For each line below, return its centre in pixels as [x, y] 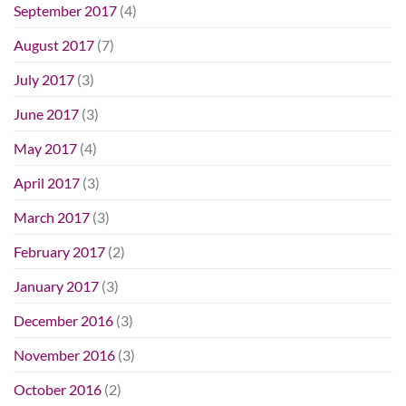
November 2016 [64, 354]
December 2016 [63, 320]
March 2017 [52, 217]
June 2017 [46, 113]
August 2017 [54, 44]
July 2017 [44, 79]
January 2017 [56, 285]
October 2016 [58, 389]
